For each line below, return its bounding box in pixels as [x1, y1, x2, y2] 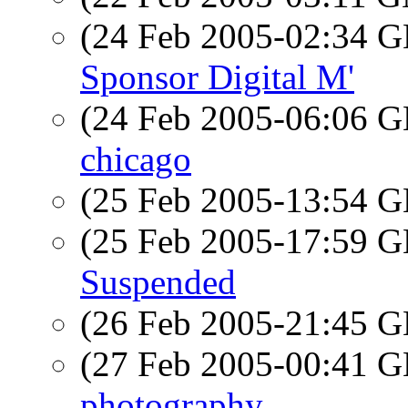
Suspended [80, 262, 236, 301]
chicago [80, 139, 191, 178]
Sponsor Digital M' [80, 57, 354, 97]
